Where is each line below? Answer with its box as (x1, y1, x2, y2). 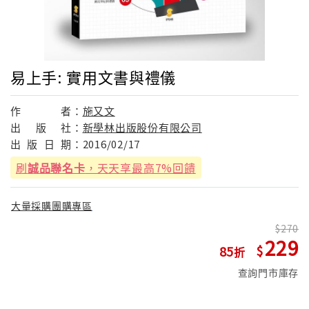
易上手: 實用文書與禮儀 (10, 65, 176, 88)
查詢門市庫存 (237, 266, 299, 280)
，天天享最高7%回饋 (85, 159, 196, 176)
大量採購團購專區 (11, 199, 92, 213)
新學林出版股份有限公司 (82, 119, 202, 134)
